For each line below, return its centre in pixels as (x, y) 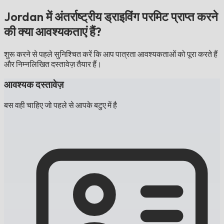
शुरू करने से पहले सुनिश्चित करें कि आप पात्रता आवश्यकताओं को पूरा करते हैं (111, 54)
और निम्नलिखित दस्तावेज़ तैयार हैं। (53, 64)
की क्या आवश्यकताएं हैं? (53, 32)
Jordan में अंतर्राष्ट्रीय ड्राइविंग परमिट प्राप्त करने (111, 17)
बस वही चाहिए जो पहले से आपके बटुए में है (60, 105)
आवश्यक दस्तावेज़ (34, 84)
